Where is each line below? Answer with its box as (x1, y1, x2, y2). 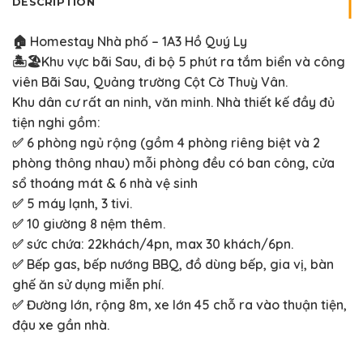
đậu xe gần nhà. (12, 316, 109, 333)
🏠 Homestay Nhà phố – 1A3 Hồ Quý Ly (12, 32, 247, 49)
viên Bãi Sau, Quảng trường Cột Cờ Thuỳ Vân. (12, 73, 288, 90)
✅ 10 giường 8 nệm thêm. (12, 215, 165, 232)
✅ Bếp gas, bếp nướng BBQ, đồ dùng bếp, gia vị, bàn (12, 255, 334, 272)
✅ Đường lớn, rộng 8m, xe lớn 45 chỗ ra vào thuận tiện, (12, 296, 347, 313)
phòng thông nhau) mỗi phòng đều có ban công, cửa (12, 154, 335, 171)
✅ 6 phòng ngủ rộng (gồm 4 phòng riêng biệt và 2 (12, 134, 320, 151)
